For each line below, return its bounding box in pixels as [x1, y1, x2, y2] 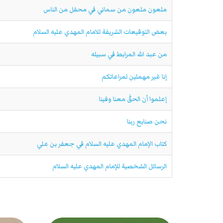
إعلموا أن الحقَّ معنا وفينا [99, 94, 167, 104]
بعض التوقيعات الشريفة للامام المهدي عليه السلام [33, 26, 167, 37]
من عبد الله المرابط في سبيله [91, 49, 167, 59]
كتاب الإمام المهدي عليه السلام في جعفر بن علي [37, 138, 167, 149]
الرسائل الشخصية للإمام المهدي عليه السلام [52, 161, 167, 171]
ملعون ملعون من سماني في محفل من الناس [43, 4, 167, 14]
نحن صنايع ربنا [127, 116, 167, 126]
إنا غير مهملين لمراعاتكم [102, 71, 167, 82]
